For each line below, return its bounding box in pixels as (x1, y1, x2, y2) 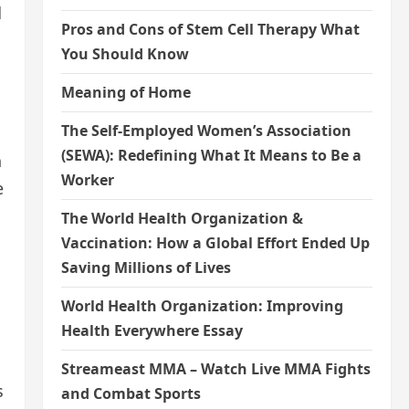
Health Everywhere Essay (60, 320, 243, 341)
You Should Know (60, 44, 189, 64)
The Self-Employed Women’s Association (60, 121, 351, 141)
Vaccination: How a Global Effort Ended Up (60, 233, 370, 253)
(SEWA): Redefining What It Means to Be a (60, 145, 362, 165)
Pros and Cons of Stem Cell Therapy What (60, 19, 360, 39)
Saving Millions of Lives (60, 257, 231, 278)
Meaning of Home (60, 82, 191, 102)
